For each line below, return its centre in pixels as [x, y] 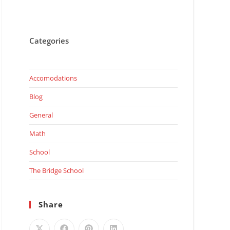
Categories [49, 41]
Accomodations [53, 78]
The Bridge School [56, 171]
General [41, 115]
